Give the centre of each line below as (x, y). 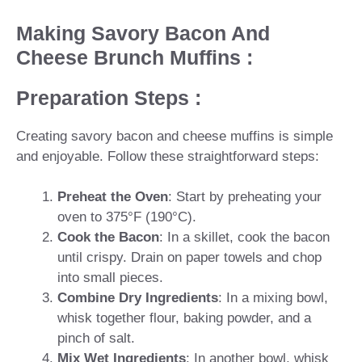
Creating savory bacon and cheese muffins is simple (175, 136)
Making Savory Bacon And (143, 33)
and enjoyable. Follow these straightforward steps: (168, 156)
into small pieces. (110, 278)
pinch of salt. (96, 339)
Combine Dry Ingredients (138, 298)
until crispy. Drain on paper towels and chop (189, 258)
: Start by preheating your (245, 197)
